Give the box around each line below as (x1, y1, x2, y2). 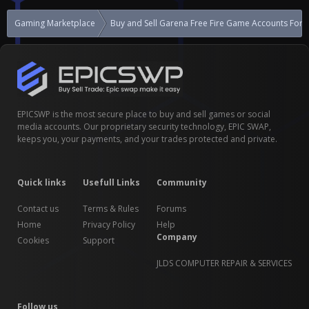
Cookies (17, 234, 49, 246)
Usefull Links (83, 176, 140, 188)
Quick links (17, 176, 66, 188)
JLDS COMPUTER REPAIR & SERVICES (157, 257, 292, 269)
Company (157, 230, 197, 243)
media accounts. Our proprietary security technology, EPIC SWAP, (17, 120, 271, 132)
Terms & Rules (83, 202, 139, 215)
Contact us (17, 202, 59, 215)
